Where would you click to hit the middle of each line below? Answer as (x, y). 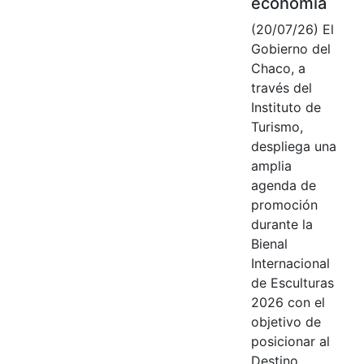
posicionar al (290, 341)
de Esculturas (292, 282)
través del (281, 87)
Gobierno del (290, 48)
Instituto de (286, 107)
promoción (284, 204)
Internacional (290, 263)
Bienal (269, 243)
